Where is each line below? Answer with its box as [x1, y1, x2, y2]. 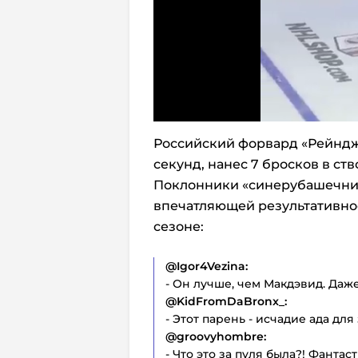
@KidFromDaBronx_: [165, 293, 287, 308]
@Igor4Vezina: [165, 258, 248, 273]
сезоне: [153, 218, 204, 234]
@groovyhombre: [165, 328, 266, 344]
